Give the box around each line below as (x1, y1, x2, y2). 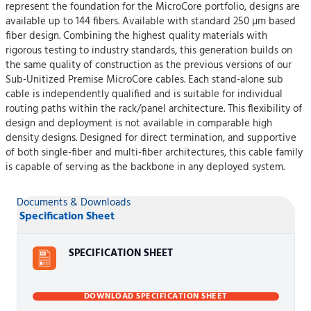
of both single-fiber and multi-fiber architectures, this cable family (6, 144, 303, 161)
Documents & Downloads (16, 194, 131, 211)
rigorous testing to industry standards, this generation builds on (6, 42, 292, 59)
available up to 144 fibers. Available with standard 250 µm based (6, 13, 296, 30)
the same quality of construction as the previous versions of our (6, 57, 292, 74)
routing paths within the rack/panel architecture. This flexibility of (6, 101, 302, 117)
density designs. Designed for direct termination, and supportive (6, 130, 296, 146)
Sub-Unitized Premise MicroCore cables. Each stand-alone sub (6, 72, 283, 88)
